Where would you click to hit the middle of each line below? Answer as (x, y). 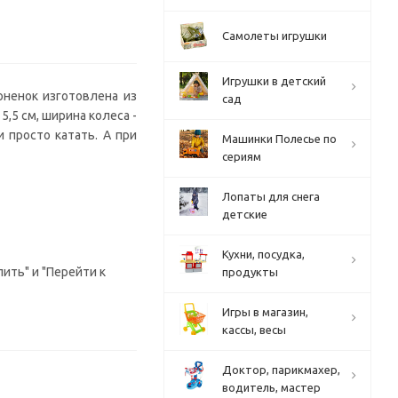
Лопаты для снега (271, 196)
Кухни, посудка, (263, 254)
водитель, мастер (271, 387)
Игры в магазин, (265, 312)
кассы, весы (254, 330)
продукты (250, 272)
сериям (242, 156)
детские (245, 214)
